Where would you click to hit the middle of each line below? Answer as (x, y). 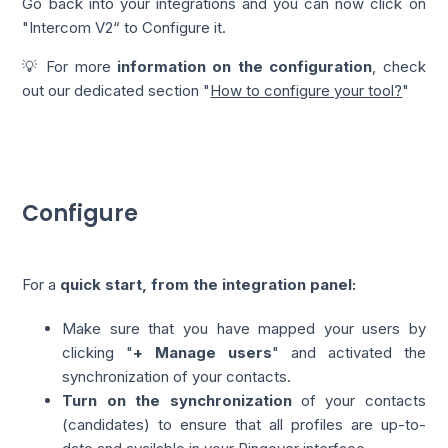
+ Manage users (203, 353)
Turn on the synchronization (181, 401)
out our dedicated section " (116, 90)
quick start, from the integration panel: (208, 285)
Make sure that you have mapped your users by (244, 329)
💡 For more (69, 66)
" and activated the (349, 353)
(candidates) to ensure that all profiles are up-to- (244, 425)
